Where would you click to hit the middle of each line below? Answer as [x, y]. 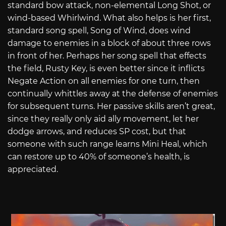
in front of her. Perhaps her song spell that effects [107, 55]
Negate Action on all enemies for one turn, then [104, 81]
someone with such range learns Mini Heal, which [107, 144]
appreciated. [33, 169]
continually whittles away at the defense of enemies [113, 93]
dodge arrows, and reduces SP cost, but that [97, 131]
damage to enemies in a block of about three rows [109, 43]
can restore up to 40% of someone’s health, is [99, 156]
